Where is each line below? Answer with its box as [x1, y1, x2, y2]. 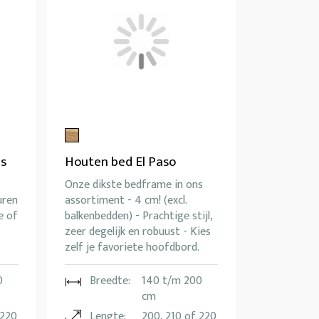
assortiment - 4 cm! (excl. [65, 191, 187, 211]
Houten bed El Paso [65, 151, 176, 174]
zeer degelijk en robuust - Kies [65, 222, 211, 242]
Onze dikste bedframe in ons [65, 175, 203, 195]
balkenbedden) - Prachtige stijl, [65, 206, 212, 226]
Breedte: [90, 271, 130, 291]
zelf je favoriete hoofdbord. [65, 238, 199, 258]
